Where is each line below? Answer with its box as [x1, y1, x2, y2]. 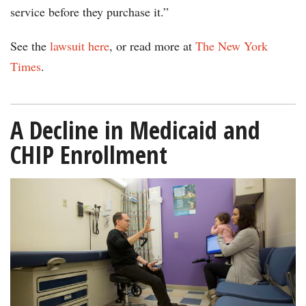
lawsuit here [50, 38, 109, 55]
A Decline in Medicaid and [10, 113, 260, 148]
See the [10, 38, 50, 55]
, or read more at [109, 38, 195, 55]
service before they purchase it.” [10, 3, 169, 20]
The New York [195, 38, 268, 55]
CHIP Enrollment [10, 138, 167, 172]
